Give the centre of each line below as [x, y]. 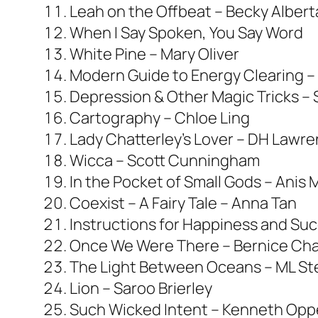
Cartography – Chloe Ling [160, 117]
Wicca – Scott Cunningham [165, 160]
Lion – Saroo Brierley [141, 288]
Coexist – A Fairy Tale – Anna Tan [183, 203]
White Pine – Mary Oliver [154, 54]
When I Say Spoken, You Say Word [186, 32]
